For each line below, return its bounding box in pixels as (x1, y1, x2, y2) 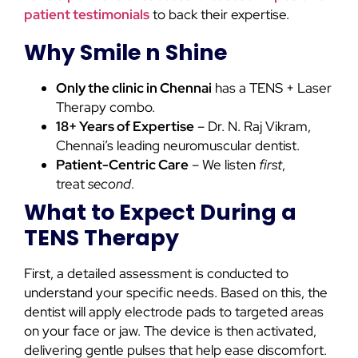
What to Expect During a (24, 197, 296, 228)
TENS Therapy (24, 223, 179, 253)
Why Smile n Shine (24, 38, 227, 68)
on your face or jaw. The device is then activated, (24, 322, 316, 340)
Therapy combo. (56, 98, 155, 117)
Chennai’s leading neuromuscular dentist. (56, 137, 300, 155)
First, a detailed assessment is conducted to (24, 265, 288, 283)
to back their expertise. (149, 6, 289, 24)
